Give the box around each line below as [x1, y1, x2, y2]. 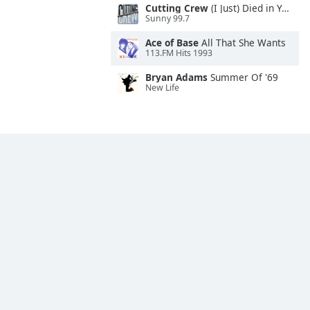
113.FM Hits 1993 [145, 47, 212, 60]
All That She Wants [199, 36, 286, 49]
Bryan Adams [145, 71, 208, 84]
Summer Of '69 [208, 71, 278, 84]
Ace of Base [145, 36, 199, 49]
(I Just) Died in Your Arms [208, 1, 282, 15]
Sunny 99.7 [145, 12, 190, 25]
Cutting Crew [145, 1, 208, 15]
